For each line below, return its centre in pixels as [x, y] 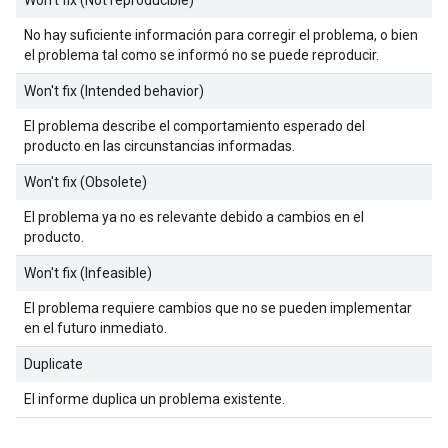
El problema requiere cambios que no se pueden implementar [218, 307]
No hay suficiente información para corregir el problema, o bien [221, 34]
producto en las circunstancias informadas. [159, 145]
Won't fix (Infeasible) [88, 272]
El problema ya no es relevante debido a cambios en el [194, 216]
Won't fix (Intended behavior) [114, 90]
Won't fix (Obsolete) [85, 181]
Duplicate [53, 363]
